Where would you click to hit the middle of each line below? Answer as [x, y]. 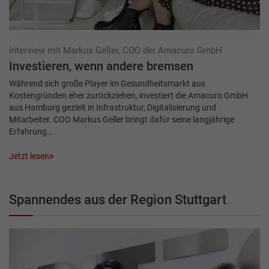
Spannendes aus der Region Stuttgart [118, 199]
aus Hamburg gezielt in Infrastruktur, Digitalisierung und [113, 108]
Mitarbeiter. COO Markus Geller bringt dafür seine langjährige [122, 120]
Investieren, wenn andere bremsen [101, 67]
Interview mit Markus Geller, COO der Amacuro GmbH [116, 51]
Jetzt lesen [29, 156]
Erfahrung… [31, 132]
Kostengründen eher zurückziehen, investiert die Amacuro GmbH [128, 96]
